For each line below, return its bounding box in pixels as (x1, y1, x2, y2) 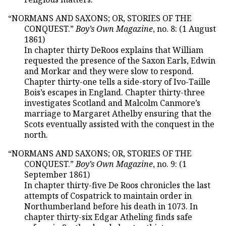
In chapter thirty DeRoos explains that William (8, 44, 203, 55)
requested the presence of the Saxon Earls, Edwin (24, 54, 215, 66)
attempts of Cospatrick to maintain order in (24, 190, 192, 201)
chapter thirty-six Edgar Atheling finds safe (24, 211, 192, 222)
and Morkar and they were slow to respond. (24, 65, 194, 77)
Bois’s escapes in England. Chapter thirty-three (24, 86, 205, 98)
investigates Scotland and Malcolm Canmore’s (24, 97, 200, 108)
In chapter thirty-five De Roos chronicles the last (8, 179, 210, 191)
